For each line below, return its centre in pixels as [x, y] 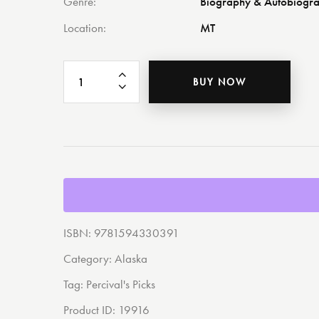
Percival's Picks [121, 284]
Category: [89, 258]
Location [84, 28]
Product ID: [91, 309]
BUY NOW [220, 82]
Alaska [131, 258]
